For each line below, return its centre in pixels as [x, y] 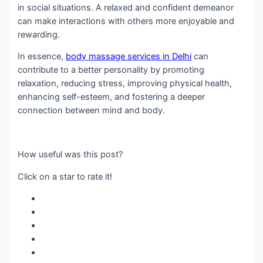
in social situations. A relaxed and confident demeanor [126, 7]
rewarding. [39, 34]
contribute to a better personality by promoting [111, 70]
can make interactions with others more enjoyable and [126, 21]
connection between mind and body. [92, 111]
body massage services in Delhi [129, 57]
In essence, [42, 57]
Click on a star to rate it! [65, 176]
